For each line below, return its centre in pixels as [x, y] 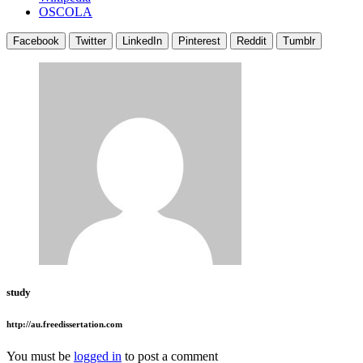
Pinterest [199, 41]
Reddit [252, 41]
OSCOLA [66, 12]
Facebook [36, 41]
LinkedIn [142, 41]
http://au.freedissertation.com [64, 325]
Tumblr [299, 41]
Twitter [91, 41]
